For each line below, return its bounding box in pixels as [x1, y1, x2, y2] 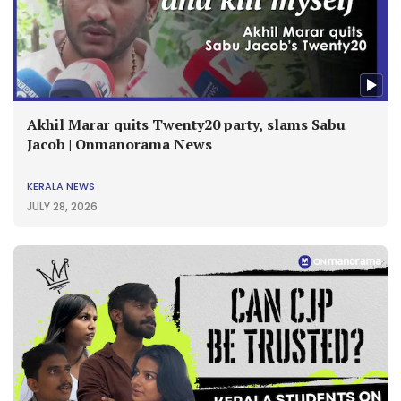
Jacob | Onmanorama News [27, 134, 212, 155]
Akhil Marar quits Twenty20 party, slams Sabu [27, 115, 346, 135]
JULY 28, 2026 [27, 199, 98, 215]
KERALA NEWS [27, 179, 95, 194]
